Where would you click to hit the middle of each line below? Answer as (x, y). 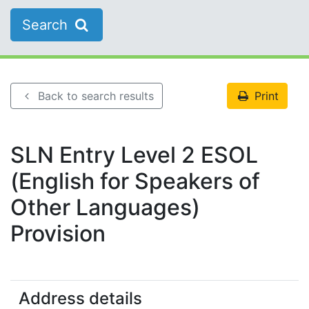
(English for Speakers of (135, 181)
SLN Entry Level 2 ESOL (134, 155)
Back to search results (94, 96)
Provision (58, 234)
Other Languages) (105, 208)
